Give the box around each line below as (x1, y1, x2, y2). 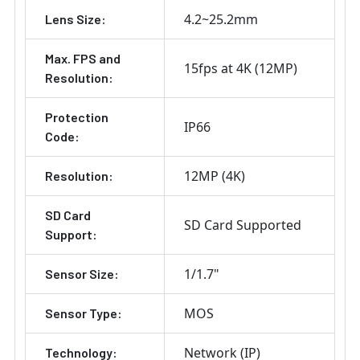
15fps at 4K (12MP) (184, 59, 297, 78)
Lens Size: (45, 11, 106, 27)
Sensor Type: (45, 305, 122, 321)
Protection (45, 109, 108, 125)
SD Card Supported (184, 216, 301, 235)
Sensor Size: (45, 266, 119, 282)
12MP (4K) (184, 167, 245, 186)
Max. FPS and (45, 51, 121, 67)
